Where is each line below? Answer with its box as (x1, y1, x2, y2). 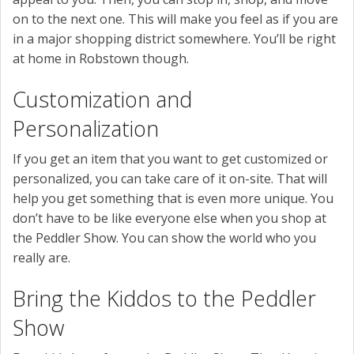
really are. (13, 248, 70, 266)
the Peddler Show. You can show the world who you (13, 228, 316, 247)
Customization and (13, 84, 192, 114)
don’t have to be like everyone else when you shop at (13, 209, 326, 227)
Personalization (13, 113, 159, 143)
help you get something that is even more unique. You (13, 189, 333, 207)
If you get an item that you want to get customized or (13, 149, 328, 168)
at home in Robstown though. (13, 49, 189, 67)
